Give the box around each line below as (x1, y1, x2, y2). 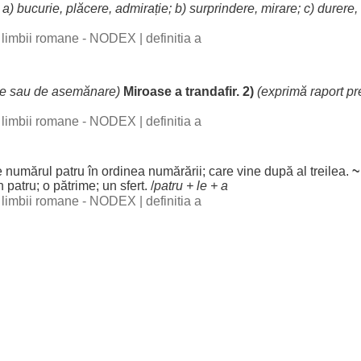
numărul (6, 164, 52, 178)
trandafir (185, 85, 236, 98)
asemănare (52, 85, 116, 98)
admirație (115, 2, 168, 15)
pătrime (53, 179, 96, 193)
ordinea (102, 164, 145, 178)
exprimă (261, 85, 307, 98)
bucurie (17, 2, 60, 15)
